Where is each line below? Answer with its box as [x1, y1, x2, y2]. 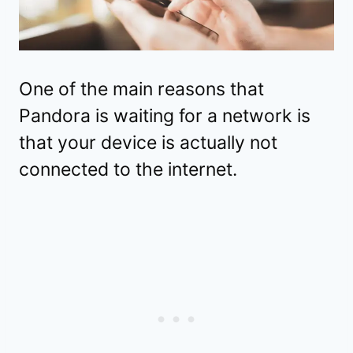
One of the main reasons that [19, 78, 264, 101]
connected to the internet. [19, 158, 237, 181]
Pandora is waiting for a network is [19, 105, 310, 128]
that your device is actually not [19, 132, 277, 154]
